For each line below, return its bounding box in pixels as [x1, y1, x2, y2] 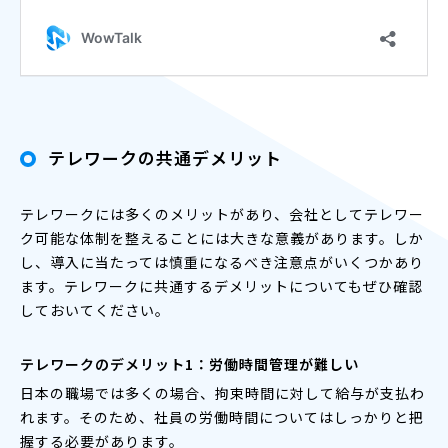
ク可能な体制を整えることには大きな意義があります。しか [20, 227, 424, 248]
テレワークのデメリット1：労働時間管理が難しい [20, 353, 359, 374]
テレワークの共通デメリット [48, 144, 282, 170]
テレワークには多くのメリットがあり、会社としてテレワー [20, 203, 424, 224]
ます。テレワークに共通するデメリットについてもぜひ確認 [20, 275, 423, 296]
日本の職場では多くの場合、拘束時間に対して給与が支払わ [20, 382, 425, 403]
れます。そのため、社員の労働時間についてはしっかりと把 [20, 406, 424, 427]
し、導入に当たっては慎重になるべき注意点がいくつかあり [20, 251, 424, 272]
